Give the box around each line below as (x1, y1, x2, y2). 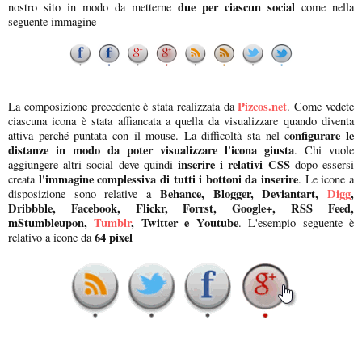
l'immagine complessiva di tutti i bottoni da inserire (35, 170, 299, 187)
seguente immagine (8, 13, 96, 29)
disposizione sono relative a (8, 185, 152, 201)
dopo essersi (289, 156, 355, 172)
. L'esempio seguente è (238, 214, 355, 230)
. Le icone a (298, 170, 355, 187)
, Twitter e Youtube (131, 213, 238, 231)
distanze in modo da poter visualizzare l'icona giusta (8, 141, 294, 158)
